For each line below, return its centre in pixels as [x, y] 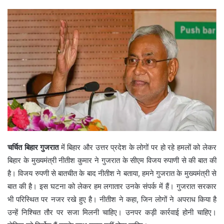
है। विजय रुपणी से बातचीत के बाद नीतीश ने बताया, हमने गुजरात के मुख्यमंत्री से [112, 173]
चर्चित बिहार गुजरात [33, 147]
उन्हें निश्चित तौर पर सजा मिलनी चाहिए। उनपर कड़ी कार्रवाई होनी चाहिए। [112, 212]
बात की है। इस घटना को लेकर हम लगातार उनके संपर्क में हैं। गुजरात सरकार [112, 186]
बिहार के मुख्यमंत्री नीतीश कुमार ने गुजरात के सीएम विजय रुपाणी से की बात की [112, 160]
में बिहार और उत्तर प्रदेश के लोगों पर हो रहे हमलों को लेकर [138, 147]
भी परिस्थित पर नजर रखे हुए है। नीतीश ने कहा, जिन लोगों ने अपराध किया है [112, 199]
